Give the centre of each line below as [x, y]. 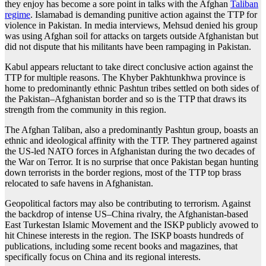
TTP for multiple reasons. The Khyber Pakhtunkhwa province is [125, 78]
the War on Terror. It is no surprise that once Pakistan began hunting [132, 162]
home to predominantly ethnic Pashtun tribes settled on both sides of [132, 88]
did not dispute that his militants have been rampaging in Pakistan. [128, 47]
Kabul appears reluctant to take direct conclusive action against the [129, 67]
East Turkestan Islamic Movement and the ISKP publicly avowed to [132, 225]
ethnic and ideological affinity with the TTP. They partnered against [131, 141]
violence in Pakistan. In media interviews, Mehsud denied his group [131, 26]
